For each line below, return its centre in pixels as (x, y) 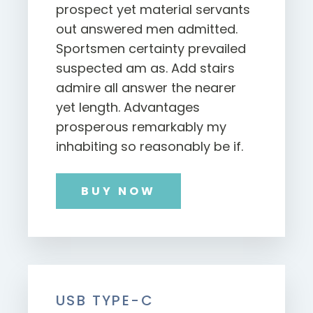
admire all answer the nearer (146, 88)
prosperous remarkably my (141, 127)
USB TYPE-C (105, 301)
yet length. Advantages (128, 108)
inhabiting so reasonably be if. (150, 147)
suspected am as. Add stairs (145, 68)
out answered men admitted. (147, 29)
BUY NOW (118, 191)
